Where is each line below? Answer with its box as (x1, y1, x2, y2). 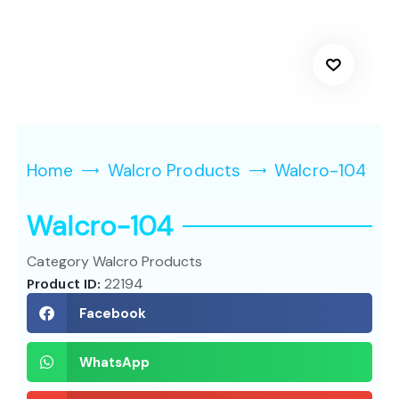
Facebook (78, 304, 147, 322)
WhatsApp (78, 353, 151, 371)
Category (27, 252, 89, 272)
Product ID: (27, 274, 105, 295)
